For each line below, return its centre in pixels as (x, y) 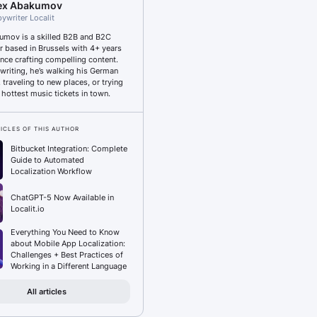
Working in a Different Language (69, 266)
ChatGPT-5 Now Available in (62, 197)
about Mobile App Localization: (68, 243)
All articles (47, 292)
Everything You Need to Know (65, 232)
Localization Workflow (51, 171)
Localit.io (28, 209)
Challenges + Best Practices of (67, 255)
